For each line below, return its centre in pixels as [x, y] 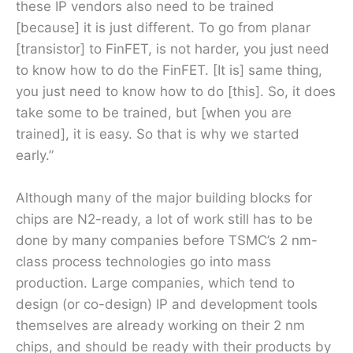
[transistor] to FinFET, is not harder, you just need [173, 48]
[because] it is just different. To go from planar [163, 27]
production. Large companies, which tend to [155, 282]
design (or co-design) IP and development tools [167, 304]
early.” [35, 155]
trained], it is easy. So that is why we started [158, 134]
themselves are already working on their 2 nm [160, 325]
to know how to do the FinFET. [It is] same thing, [169, 70]
